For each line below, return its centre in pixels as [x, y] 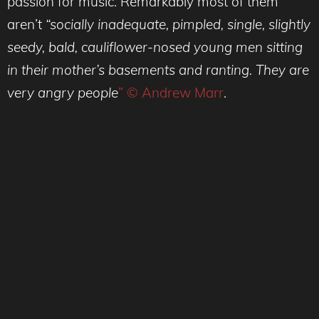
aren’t [26, 24]
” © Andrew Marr [171, 92]
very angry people [63, 92]
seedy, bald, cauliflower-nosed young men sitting [155, 47]
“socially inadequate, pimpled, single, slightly [178, 24]
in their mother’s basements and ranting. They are [158, 69]
